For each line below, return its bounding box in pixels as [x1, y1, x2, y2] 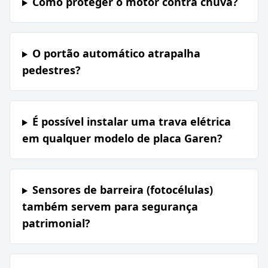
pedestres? [22, 63, 81, 78]
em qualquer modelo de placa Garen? [22, 131, 223, 146]
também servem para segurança [22, 199, 198, 214]
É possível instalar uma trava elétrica [32, 114, 231, 129]
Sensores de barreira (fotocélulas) [32, 182, 213, 197]
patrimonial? [22, 216, 90, 231]
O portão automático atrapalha [32, 46, 200, 61]
